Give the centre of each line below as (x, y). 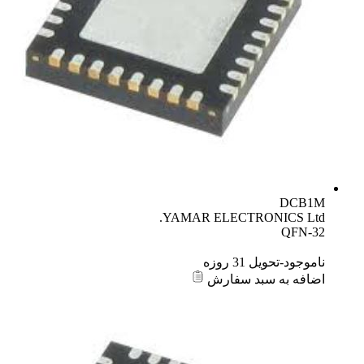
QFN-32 (303, 232)
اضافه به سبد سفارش (264, 279)
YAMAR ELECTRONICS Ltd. (244, 217)
